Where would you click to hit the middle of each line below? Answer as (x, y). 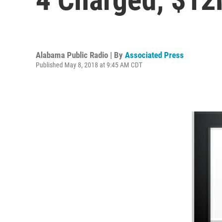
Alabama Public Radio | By (80, 55)
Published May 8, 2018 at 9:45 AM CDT (89, 65)
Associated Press (154, 55)
